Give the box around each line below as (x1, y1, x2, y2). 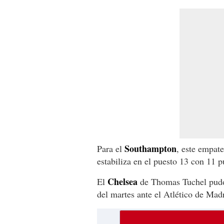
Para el (97, 142, 124, 154)
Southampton (124, 141, 176, 155)
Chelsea (107, 174, 137, 188)
